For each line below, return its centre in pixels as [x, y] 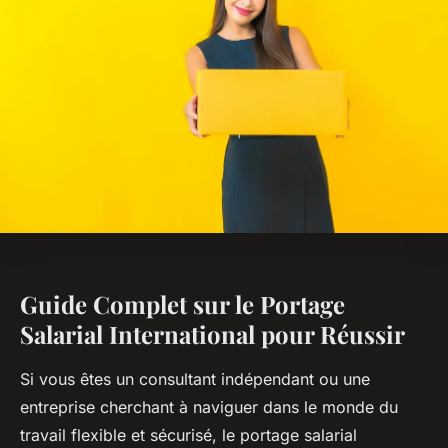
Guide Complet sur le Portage [182, 303]
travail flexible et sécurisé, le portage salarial [188, 434]
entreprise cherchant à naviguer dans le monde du [209, 406]
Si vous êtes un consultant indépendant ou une [195, 378]
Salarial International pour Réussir [212, 333]
